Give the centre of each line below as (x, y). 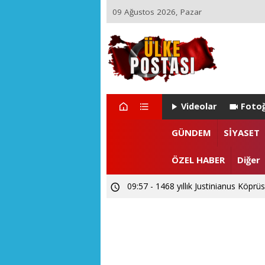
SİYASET (241, 133)
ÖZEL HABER (198, 160)
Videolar (199, 106)
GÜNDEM (191, 133)
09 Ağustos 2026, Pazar (157, 12)
